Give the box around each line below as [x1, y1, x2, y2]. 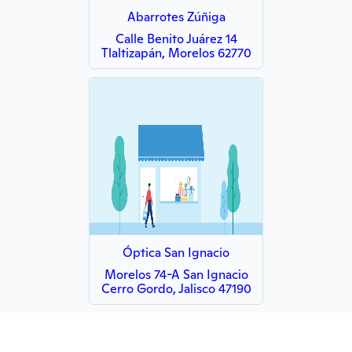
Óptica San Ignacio [123, 244, 229, 261]
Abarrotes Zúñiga [126, 9, 225, 25]
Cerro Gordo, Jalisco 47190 [101, 280, 251, 297]
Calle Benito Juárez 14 [115, 31, 237, 47]
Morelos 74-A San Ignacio [104, 266, 248, 283]
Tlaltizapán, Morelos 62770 [101, 45, 251, 61]
